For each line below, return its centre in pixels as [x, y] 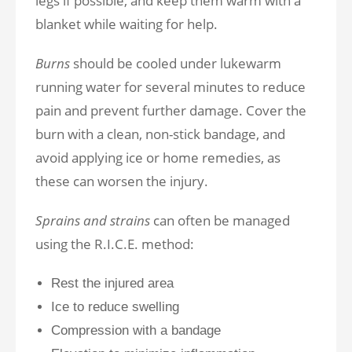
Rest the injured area [114, 283]
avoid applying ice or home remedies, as [158, 158]
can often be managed [220, 220]
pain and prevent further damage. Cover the [171, 110]
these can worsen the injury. [122, 181]
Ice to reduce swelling [117, 307]
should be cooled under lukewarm [177, 63]
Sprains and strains [93, 220]
